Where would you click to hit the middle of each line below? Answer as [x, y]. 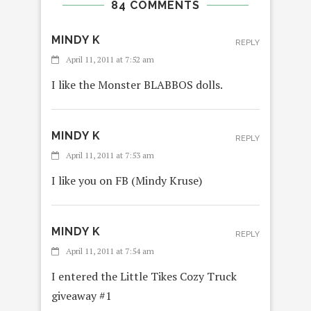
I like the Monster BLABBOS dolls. [137, 85]
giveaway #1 [82, 296]
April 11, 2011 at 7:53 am [110, 155]
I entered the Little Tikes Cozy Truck [144, 277]
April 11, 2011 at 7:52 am [110, 60]
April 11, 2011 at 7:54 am [110, 251]
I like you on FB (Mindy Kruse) [127, 181]
